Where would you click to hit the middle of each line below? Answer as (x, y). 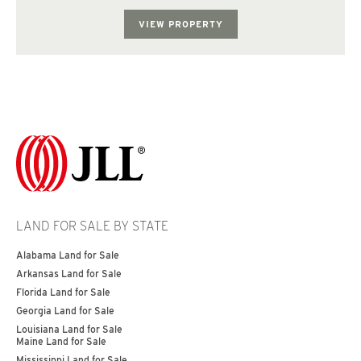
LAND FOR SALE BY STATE (92, 226)
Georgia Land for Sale (65, 310)
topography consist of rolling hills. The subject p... (180, 15)
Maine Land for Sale (61, 341)
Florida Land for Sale (63, 292)
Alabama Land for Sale (68, 255)
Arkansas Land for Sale (69, 273)
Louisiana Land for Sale (69, 329)
